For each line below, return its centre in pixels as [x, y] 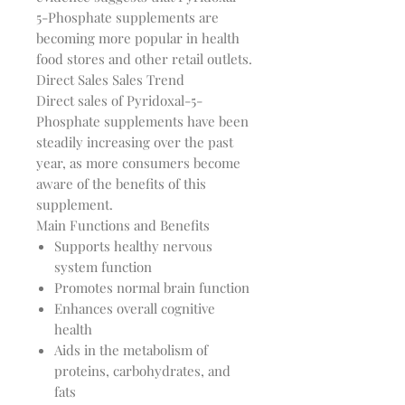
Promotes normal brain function [152, 288]
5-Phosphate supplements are [127, 18]
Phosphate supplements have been [142, 122]
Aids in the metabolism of [131, 350]
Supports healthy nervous [133, 246]
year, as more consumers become [138, 163]
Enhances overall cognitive [135, 309]
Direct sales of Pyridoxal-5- [119, 101]
